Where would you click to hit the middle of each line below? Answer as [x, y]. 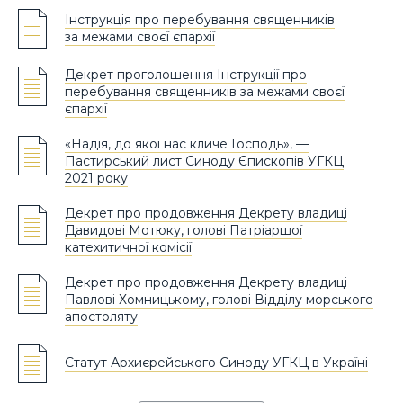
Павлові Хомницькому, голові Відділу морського [219, 300]
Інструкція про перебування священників [200, 20]
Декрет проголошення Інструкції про [186, 75]
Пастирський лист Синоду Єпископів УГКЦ [204, 161]
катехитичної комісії [128, 248]
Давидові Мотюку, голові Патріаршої [184, 231]
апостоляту [101, 317]
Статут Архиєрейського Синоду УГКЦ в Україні [216, 363]
